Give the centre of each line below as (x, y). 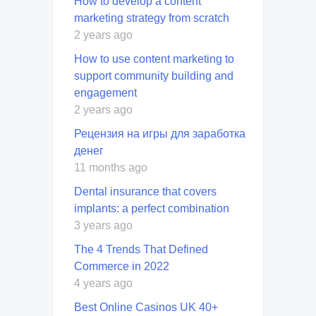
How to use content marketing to (154, 59)
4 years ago (103, 283)
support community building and (154, 75)
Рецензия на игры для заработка (160, 133)
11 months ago (111, 167)
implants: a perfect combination (152, 208)
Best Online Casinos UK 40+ (146, 307)
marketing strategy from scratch (152, 18)
